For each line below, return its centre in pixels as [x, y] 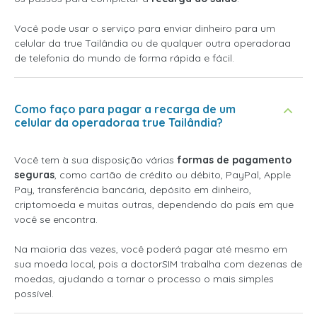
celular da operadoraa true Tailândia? [119, 122]
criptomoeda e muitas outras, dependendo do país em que [154, 204]
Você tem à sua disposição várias [96, 160]
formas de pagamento [234, 160]
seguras [34, 175]
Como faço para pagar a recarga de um [125, 109]
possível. [34, 294]
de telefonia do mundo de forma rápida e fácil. [124, 58]
